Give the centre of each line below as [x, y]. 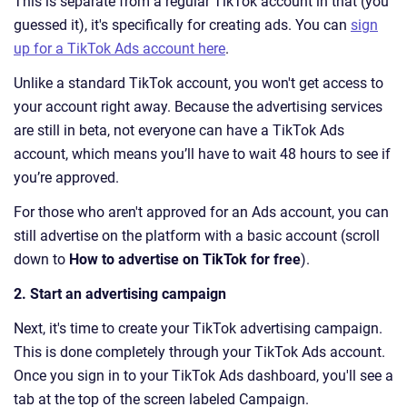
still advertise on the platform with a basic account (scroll [197, 236]
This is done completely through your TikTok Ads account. [199, 352]
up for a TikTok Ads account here [119, 49]
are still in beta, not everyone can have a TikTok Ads [179, 131]
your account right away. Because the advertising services [198, 107]
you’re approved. [66, 178]
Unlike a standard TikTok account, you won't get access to [199, 84]
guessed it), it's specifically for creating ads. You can [182, 25]
